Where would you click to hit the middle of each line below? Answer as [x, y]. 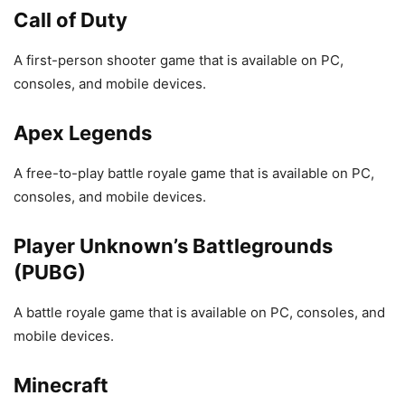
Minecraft [61, 385]
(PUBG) [50, 272]
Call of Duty [71, 19]
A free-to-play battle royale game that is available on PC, [194, 173]
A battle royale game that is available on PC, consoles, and [199, 312]
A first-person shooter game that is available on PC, [179, 60]
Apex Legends [83, 132]
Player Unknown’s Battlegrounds [173, 245]
